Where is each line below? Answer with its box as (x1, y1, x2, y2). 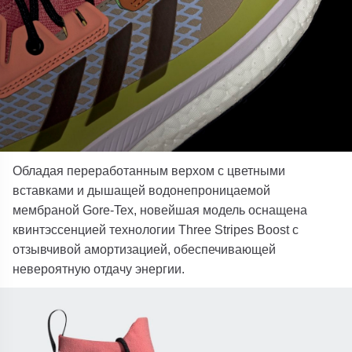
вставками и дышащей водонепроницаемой (13, 182, 271, 197)
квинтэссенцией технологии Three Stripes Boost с (13, 222, 299, 236)
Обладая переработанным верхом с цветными (13, 163, 286, 178)
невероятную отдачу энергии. (13, 261, 185, 276)
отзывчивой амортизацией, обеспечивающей (13, 241, 277, 256)
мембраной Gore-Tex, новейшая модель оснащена (13, 202, 308, 217)
